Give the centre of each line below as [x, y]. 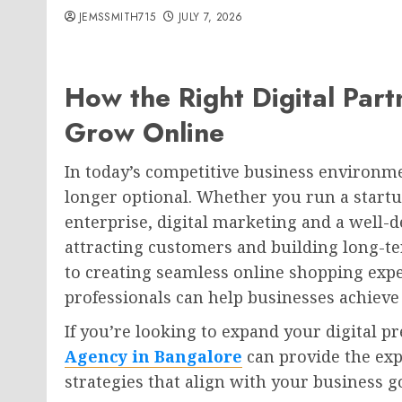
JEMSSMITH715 [118, 17]
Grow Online [144, 132]
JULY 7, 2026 [211, 17]
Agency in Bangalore [153, 356]
